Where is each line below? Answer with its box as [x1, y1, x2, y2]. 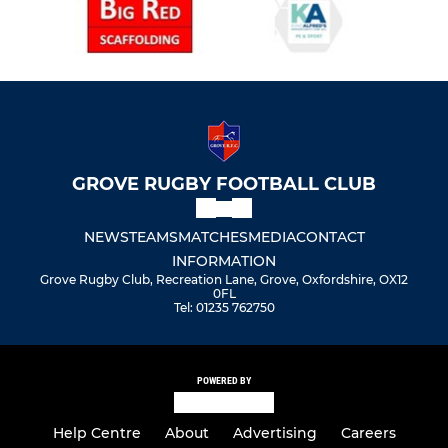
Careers [340, 424, 396, 442]
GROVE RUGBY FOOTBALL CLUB [72, 173, 376, 196]
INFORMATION [172, 252, 276, 271]
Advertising [232, 424, 317, 442]
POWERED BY [197, 375, 251, 387]
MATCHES [177, 228, 248, 247]
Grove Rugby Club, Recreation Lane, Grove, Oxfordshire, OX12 [40, 272, 408, 288]
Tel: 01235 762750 [173, 300, 275, 316]
